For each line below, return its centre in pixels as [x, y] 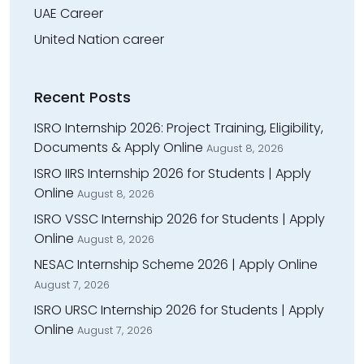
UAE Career [69, 14]
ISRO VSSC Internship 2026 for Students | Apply [180, 219]
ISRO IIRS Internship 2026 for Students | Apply [173, 174]
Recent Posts [82, 97]
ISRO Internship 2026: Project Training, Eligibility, [179, 128]
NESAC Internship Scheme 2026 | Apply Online [176, 265]
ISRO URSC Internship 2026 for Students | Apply [179, 310]
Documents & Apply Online [119, 148]
